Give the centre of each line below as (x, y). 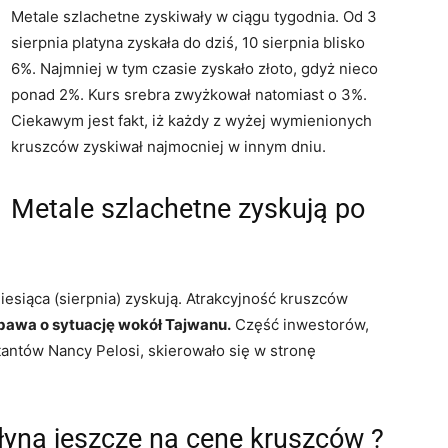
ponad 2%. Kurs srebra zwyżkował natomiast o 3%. (189, 94)
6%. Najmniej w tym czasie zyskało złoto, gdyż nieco (194, 68)
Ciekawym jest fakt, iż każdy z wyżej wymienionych (191, 120)
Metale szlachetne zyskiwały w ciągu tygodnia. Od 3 (194, 16)
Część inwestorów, (300, 324)
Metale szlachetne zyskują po (188, 208)
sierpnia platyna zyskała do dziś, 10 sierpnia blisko (188, 42)
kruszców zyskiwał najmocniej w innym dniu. (168, 146)
